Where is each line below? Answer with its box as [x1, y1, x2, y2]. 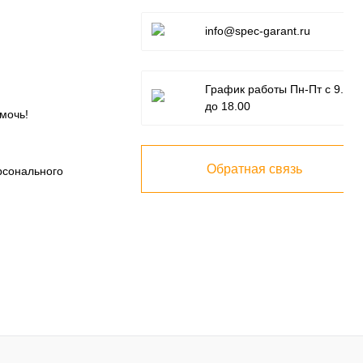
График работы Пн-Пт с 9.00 [205, 83, 357, 96]
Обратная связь [207, 162, 302, 177]
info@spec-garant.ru [205, 24, 310, 38]
